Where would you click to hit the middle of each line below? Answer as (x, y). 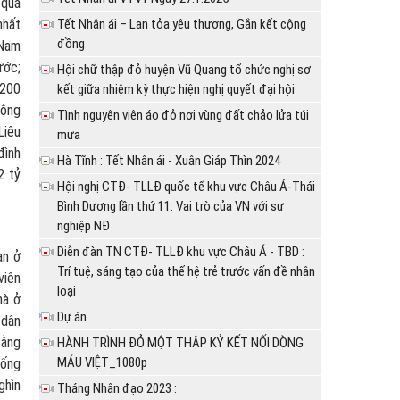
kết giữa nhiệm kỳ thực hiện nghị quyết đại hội (176, 90)
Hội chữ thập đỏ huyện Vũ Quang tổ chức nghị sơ (184, 70)
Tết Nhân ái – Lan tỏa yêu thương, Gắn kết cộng (182, 25)
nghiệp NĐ (84, 226)
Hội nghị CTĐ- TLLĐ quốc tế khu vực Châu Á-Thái (187, 187)
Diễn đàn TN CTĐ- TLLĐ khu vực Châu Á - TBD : (181, 252)
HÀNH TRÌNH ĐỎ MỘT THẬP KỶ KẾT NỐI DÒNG (181, 343)
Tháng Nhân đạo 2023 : (117, 389)
